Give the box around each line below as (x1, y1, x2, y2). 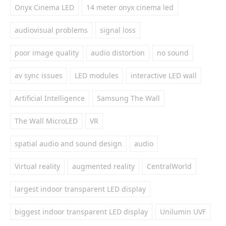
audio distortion (91, 48, 145, 58)
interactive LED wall (131, 71, 197, 80)
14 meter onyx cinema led (86, 3, 174, 12)
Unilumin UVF (160, 207, 206, 216)
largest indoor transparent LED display (15, 184, 146, 194)
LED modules (75, 71, 119, 80)
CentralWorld (147, 161, 192, 171)
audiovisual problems (15, 25, 88, 35)
